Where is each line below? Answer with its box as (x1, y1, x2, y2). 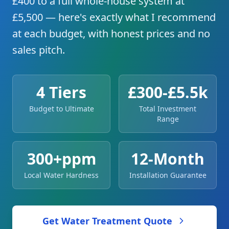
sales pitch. (12, 43, 65, 57)
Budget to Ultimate (29, 104, 94, 113)
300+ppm (27, 148, 96, 169)
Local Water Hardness (24, 170, 99, 180)
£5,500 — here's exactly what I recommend (12, 10, 216, 24)
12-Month (131, 148, 204, 169)
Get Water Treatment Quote (42, 215, 172, 227)
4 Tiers (36, 82, 86, 103)
